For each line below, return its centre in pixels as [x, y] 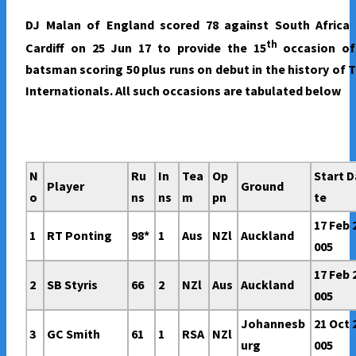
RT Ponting [80, 235]
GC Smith [74, 333]
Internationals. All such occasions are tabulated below [183, 90]
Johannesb [273, 323]
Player [66, 186]
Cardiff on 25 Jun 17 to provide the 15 [146, 47]
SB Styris [73, 284]
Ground [263, 186]
